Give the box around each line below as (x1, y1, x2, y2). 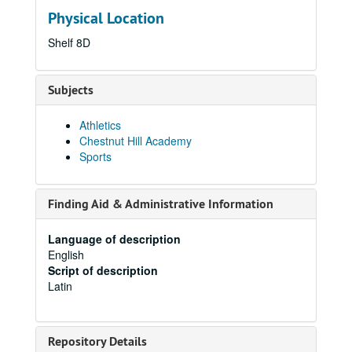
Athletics (79, 117, 121, 133)
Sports (79, 148, 112, 164)
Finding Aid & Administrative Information (48, 196, 273, 212)
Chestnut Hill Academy (79, 133, 192, 148)
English (48, 247, 84, 262)
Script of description (48, 262, 158, 278)
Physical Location (48, 8, 164, 28)
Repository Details (48, 333, 147, 350)
